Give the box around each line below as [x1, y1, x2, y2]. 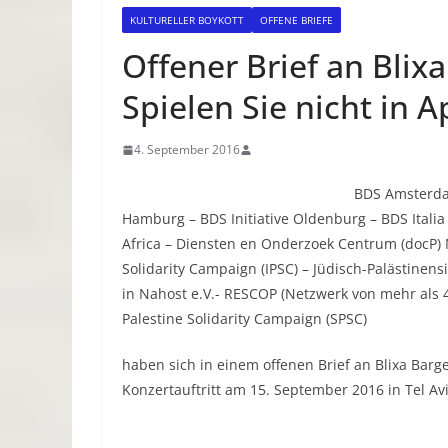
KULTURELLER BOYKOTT [130, 13, 244, 27]
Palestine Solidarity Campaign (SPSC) [122, 309, 367, 328]
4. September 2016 [134, 141, 240, 158]
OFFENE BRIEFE [260, 13, 333, 27]
